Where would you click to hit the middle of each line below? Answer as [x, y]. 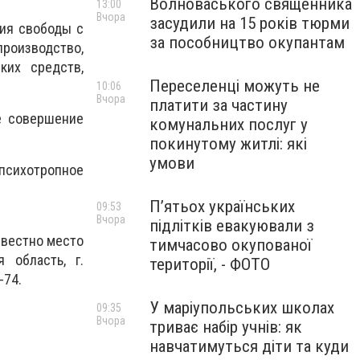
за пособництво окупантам [247, 43]
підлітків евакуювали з [232, 226]
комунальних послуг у [229, 125]
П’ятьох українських [222, 207]
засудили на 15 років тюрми [250, 23]
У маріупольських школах [242, 308]
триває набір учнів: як [226, 327]
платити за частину [219, 105]
